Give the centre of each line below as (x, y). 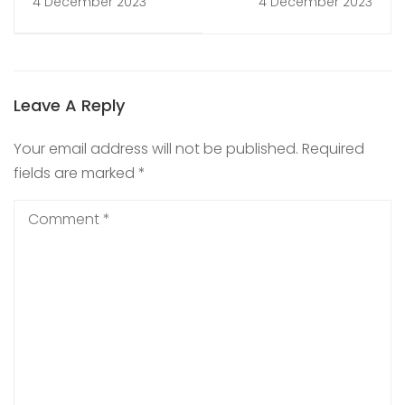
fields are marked (76, 174)
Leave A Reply (69, 106)
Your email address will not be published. (156, 149)
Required (333, 149)
